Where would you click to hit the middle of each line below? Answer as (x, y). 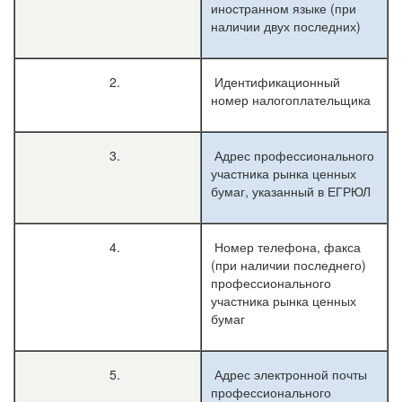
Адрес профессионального (293, 155)
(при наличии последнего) (288, 265)
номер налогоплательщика (291, 100)
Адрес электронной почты (289, 374)
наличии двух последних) (286, 26)
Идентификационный (275, 82)
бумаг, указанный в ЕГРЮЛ (291, 191)
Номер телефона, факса (286, 247)
